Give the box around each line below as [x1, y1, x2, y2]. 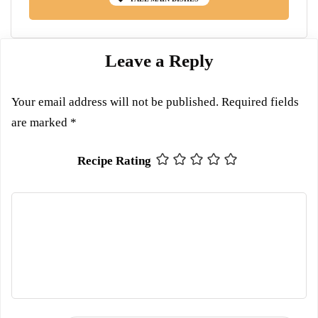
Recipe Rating [77, 154, 151, 168]
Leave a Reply [104, 50, 214, 70]
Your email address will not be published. [11, 94, 219, 109]
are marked [11, 115, 70, 129]
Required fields [221, 94, 299, 109]
